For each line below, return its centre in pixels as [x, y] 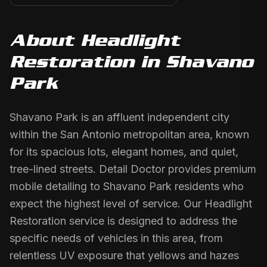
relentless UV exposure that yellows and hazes [124, 255]
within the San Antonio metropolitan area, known [129, 134]
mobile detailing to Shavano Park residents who [127, 186]
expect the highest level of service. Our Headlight [131, 204]
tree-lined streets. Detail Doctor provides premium [133, 169]
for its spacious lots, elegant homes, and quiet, [124, 152]
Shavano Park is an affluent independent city [119, 117]
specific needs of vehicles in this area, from [116, 238]
